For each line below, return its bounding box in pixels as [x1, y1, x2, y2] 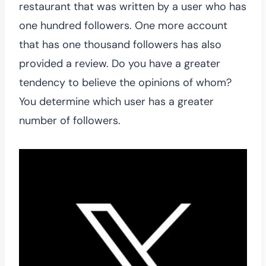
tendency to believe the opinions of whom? [19, 75, 232, 90]
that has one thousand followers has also [19, 37, 221, 52]
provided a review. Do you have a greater [19, 56, 220, 71]
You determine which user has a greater [19, 94, 214, 109]
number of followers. [19, 113, 121, 128]
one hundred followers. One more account [19, 18, 227, 33]
